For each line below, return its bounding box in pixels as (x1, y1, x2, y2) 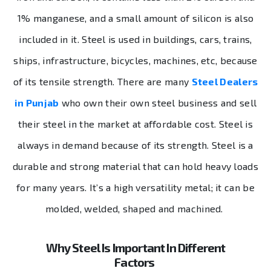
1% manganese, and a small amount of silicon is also (17, 12, 254, 24)
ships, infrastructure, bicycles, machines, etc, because (13, 54, 258, 67)
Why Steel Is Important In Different (45, 240, 226, 255)
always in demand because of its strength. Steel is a (18, 139, 253, 151)
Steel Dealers (191, 76, 258, 88)
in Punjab (14, 97, 59, 109)
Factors (114, 255, 157, 270)
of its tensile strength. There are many (13, 76, 192, 88)
